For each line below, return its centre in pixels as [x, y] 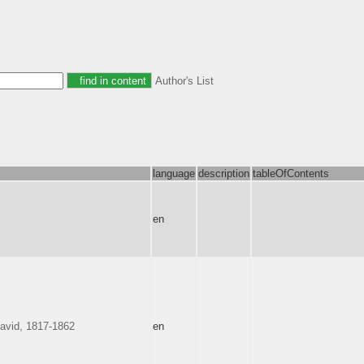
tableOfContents [291, 173]
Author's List [184, 80]
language [174, 173]
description [224, 173]
